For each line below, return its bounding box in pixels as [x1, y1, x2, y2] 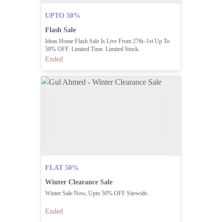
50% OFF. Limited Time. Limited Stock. [45, 46, 140, 53]
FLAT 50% [45, 164, 79, 172]
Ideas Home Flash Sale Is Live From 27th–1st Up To [45, 38, 169, 45]
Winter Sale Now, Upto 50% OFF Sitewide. [45, 190, 149, 197]
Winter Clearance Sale [45, 178, 112, 186]
